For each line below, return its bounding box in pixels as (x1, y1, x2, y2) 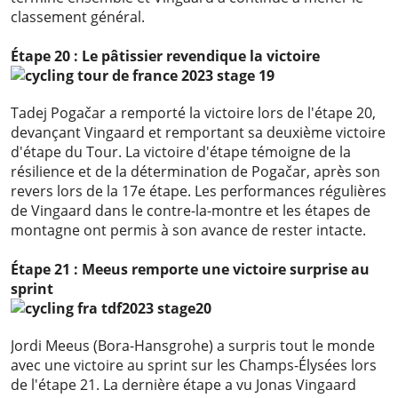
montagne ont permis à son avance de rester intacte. (11, 220, 366, 241)
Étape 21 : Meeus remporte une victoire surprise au (11, 259, 370, 280)
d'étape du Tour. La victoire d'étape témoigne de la (11, 142, 351, 163)
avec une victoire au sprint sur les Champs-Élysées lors (11, 355, 377, 376)
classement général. (11, 7, 145, 28)
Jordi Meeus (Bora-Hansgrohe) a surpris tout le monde (11, 336, 375, 356)
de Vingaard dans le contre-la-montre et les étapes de (11, 201, 370, 221)
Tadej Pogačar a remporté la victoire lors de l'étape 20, (11, 103, 376, 123)
